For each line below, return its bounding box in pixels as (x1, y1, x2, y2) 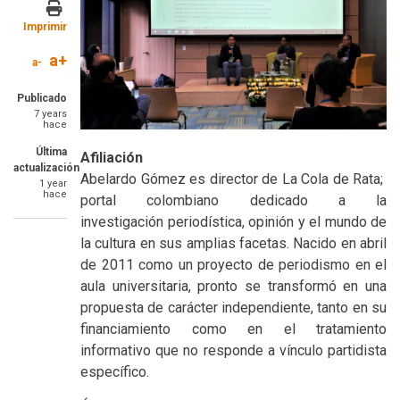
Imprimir (23, 21, 67, 33)
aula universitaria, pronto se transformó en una (80, 278, 387, 296)
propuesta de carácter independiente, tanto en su (80, 299, 387, 317)
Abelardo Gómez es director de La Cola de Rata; (80, 171, 387, 188)
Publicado (17, 92, 67, 104)
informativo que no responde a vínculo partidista (80, 342, 387, 360)
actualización (13, 162, 79, 174)
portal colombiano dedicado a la (80, 192, 387, 210)
